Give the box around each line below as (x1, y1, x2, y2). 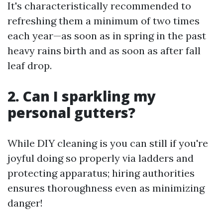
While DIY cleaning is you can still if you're (7, 137, 208, 149)
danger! (7, 197, 43, 209)
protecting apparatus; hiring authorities (7, 167, 195, 179)
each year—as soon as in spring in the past (7, 29, 206, 42)
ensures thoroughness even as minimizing (7, 182, 205, 194)
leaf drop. (7, 59, 52, 72)
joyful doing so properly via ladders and (7, 152, 194, 164)
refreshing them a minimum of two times (7, 14, 200, 27)
